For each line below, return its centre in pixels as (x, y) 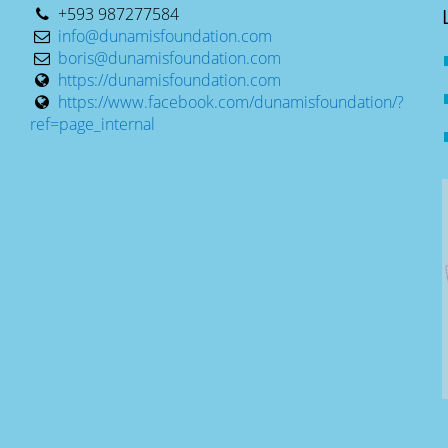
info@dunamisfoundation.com (165, 36)
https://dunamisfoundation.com (170, 80)
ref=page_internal (93, 124)
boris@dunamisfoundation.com (170, 58)
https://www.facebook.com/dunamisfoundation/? (231, 102)
